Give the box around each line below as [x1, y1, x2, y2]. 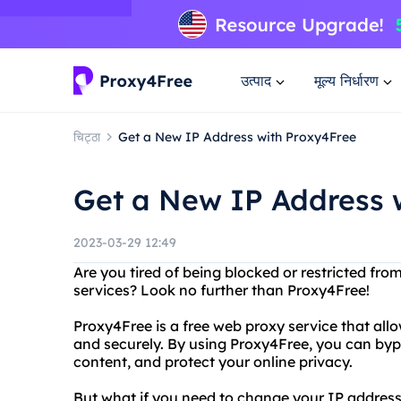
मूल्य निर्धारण [314, 71, 379, 90]
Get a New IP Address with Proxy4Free [118, 128, 356, 145]
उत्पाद [241, 71, 271, 90]
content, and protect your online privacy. [73, 353, 353, 371]
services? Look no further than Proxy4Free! [73, 281, 370, 299]
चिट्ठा [73, 128, 100, 145]
